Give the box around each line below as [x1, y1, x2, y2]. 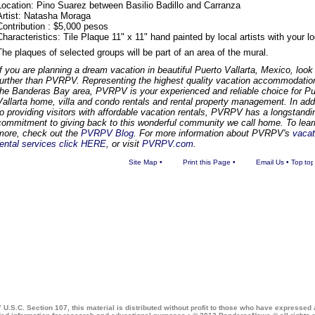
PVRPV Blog [81, 128, 134, 139]
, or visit [106, 139, 142, 149]
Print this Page [182, 158, 231, 166]
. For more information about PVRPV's [134, 128, 292, 139]
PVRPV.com [142, 139, 193, 149]
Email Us [255, 158, 284, 166]
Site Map [128, 158, 157, 166]
